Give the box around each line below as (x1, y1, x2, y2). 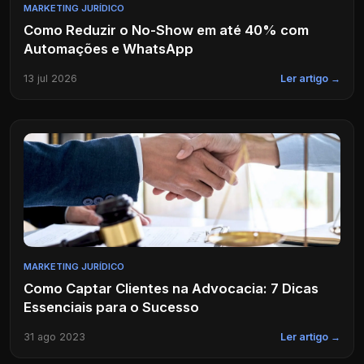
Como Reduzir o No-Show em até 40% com (24, 21, 309, 38)
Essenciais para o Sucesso (24, 298, 199, 315)
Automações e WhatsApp (24, 40, 193, 57)
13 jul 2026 (24, 71, 77, 84)
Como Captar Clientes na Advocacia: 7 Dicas (24, 279, 318, 297)
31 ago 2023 (24, 330, 85, 343)
